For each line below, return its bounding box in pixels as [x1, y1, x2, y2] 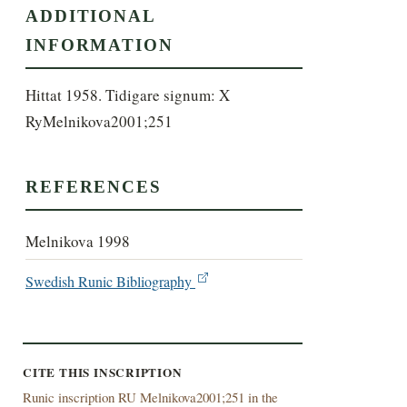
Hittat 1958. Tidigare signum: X [25, 84, 231, 106]
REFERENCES [25, 176, 162, 196]
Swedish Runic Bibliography [25, 272, 196, 293]
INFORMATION [25, 35, 174, 55]
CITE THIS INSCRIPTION [22, 363, 183, 382]
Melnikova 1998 [25, 230, 131, 252]
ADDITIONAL [25, 6, 156, 26]
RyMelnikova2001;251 [25, 111, 174, 133]
